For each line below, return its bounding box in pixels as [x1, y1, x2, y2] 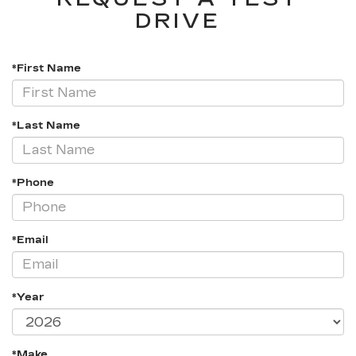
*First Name [12, 61, 81, 75]
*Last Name [12, 118, 80, 132]
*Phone [12, 176, 54, 189]
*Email [12, 233, 48, 246]
